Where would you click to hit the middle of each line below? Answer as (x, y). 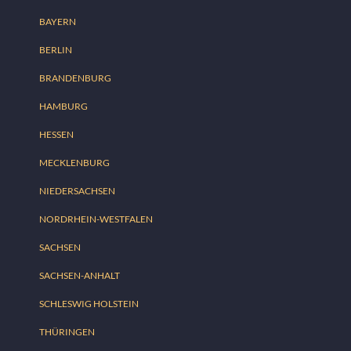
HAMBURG (63, 107)
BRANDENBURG (75, 78)
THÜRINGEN (67, 332)
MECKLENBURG (74, 163)
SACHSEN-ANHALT (80, 276)
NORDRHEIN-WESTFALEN (96, 219)
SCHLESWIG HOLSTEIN (89, 304)
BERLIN (56, 50)
